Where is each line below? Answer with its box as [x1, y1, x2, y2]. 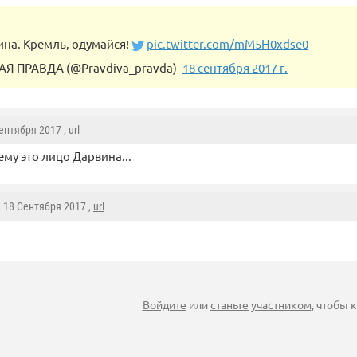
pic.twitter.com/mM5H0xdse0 [147, 36, 308, 52]
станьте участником [210, 297, 312, 312]
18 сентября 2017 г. [182, 60, 288, 76]
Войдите [142, 297, 186, 312]
